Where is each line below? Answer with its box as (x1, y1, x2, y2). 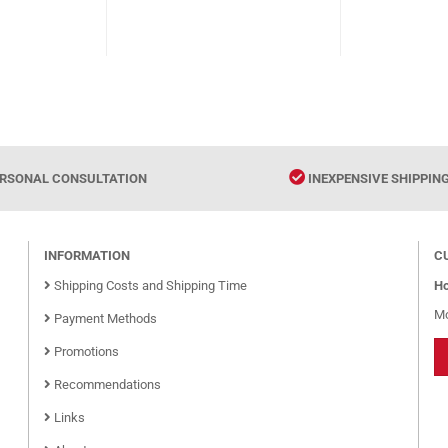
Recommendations (51, 377, 161, 392)
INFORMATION (44, 248, 130, 263)
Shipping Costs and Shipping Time (51, 278, 247, 293)
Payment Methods (51, 311, 157, 326)
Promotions (51, 344, 119, 359)
